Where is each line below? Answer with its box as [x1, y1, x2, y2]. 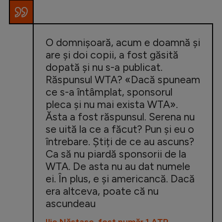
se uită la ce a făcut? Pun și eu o [46, 122, 194, 135]
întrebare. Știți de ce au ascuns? [46, 135, 194, 148]
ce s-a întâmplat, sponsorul [46, 85, 172, 98]
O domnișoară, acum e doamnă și [46, 36, 200, 49]
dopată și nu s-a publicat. [46, 60, 163, 73]
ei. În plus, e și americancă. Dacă [46, 172, 195, 185]
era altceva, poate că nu [46, 184, 159, 197]
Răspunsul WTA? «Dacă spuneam [46, 73, 200, 86]
